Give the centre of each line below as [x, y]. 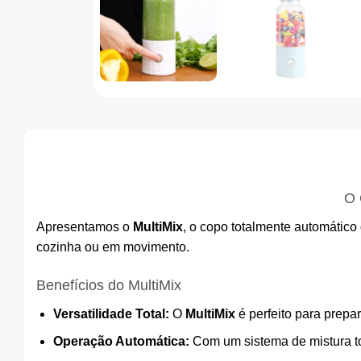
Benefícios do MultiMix [109, 285]
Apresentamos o [85, 226]
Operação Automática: [121, 342]
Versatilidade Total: [111, 313]
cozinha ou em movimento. [113, 247]
